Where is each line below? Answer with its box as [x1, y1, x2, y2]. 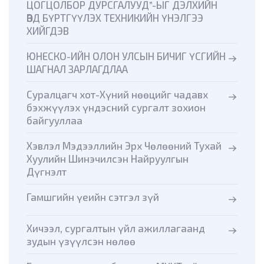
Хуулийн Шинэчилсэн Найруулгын [27, 153, 189, 165]
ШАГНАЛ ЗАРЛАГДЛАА [27, 63, 128, 75]
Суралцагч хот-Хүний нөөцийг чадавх [27, 88, 208, 101]
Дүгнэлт [27, 166, 67, 178]
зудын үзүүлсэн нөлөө [27, 235, 136, 247]
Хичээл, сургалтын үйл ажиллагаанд [27, 222, 205, 235]
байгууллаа [27, 114, 82, 127]
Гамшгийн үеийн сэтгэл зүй [27, 191, 159, 203]
